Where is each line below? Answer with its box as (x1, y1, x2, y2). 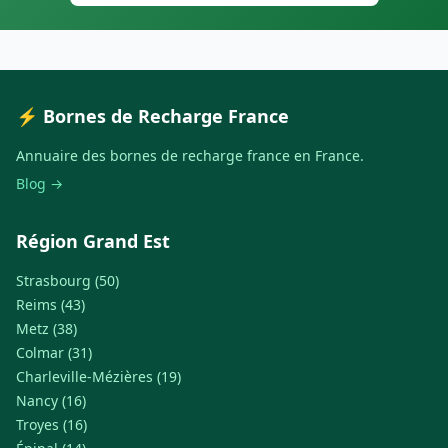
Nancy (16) (16, 391, 86, 411)
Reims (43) (16, 295, 85, 315)
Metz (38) (16, 319, 77, 339)
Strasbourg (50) (16, 271, 119, 291)
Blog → (16, 174, 63, 194)
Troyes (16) (16, 415, 87, 435)
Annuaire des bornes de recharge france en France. (16, 146, 364, 166)
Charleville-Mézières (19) (16, 367, 181, 387)
